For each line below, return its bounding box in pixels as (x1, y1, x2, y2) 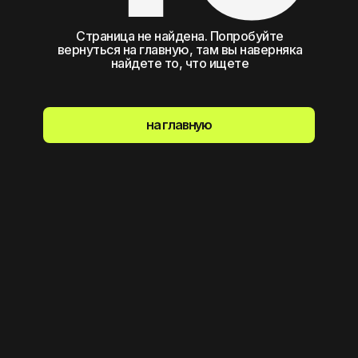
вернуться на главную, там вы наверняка (57, 41, 303, 58)
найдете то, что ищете (110, 54, 249, 71)
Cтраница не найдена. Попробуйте (76, 27, 284, 44)
